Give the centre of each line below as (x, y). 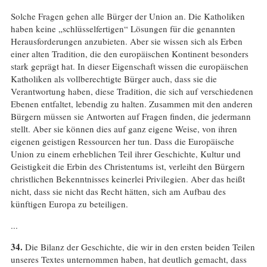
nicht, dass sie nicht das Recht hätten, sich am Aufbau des (118, 192)
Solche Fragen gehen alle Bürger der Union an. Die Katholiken (128, 16)
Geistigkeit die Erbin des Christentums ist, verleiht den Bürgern (128, 167)
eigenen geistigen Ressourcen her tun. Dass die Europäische (122, 142)
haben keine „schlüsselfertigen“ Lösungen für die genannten (123, 29)
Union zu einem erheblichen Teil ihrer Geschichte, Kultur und (125, 154)
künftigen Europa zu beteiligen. (69, 204)
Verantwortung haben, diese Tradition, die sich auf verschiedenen (132, 91)
